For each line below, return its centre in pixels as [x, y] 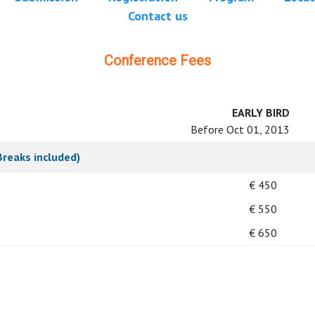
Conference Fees [157, 61]
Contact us [157, 16]
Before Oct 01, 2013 [240, 130]
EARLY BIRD [261, 113]
